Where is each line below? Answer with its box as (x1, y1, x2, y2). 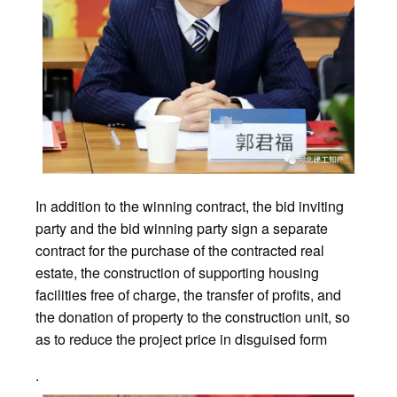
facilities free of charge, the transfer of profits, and (35, 284, 341, 306)
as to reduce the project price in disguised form (35, 329, 327, 350)
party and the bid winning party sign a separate (35, 218, 328, 239)
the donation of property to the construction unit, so (35, 307, 350, 328)
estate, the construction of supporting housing (35, 262, 319, 284)
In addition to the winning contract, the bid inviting (35, 196, 344, 217)
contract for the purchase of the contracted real (35, 240, 324, 261)
